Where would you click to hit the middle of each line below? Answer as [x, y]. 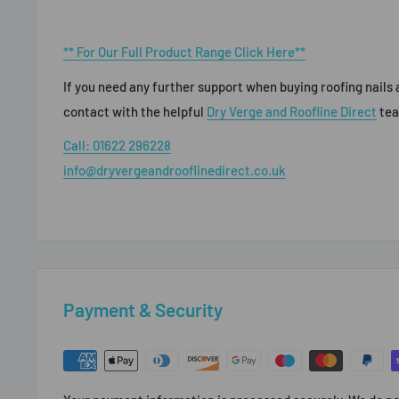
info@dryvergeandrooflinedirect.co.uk [175, 171]
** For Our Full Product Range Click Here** [184, 52]
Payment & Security [143, 309]
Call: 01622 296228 [117, 146]
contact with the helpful [135, 111]
